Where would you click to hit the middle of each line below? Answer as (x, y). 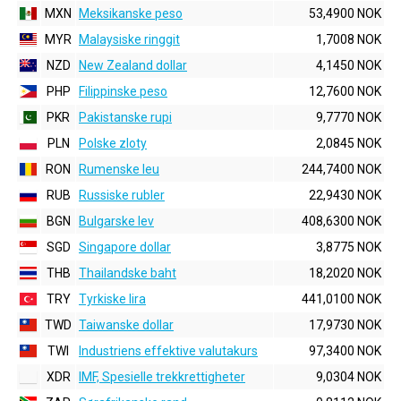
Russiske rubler (122, 195)
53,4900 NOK (345, 13)
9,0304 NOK (349, 377)
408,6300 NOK (341, 221)
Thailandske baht (128, 273)
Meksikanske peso (131, 13)
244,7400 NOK (341, 169)
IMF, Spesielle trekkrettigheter (162, 377)
